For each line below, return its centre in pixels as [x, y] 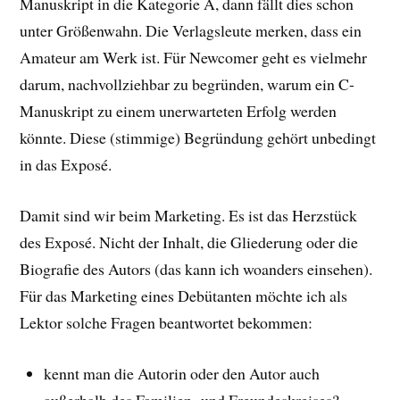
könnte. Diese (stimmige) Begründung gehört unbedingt [198, 138]
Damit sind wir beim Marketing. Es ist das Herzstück [189, 216]
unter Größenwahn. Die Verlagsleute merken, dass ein [191, 31]
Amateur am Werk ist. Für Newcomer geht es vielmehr [194, 58]
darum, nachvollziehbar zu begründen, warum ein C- [187, 84]
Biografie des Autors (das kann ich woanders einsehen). [196, 269]
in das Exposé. [66, 165]
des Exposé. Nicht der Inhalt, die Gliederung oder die [189, 242]
